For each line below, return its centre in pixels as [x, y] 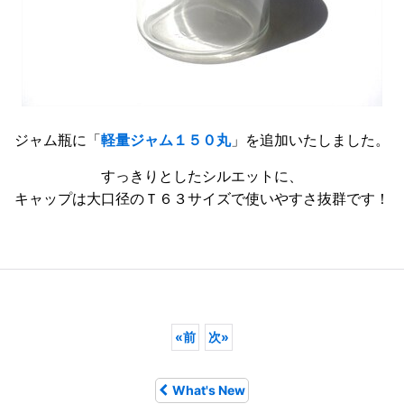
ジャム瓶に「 [58, 141]
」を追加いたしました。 [310, 141]
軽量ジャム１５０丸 [166, 141]
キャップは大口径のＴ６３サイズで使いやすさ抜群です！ [202, 199]
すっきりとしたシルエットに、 [202, 177]
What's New [209, 390]
